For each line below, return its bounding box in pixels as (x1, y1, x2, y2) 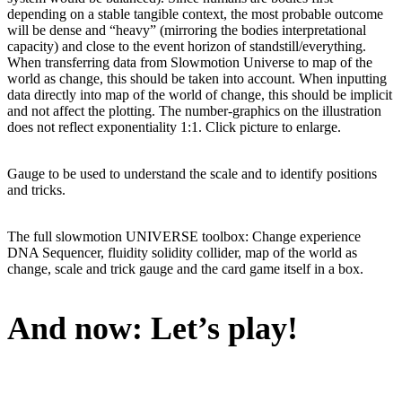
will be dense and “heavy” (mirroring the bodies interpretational (7, 22, 366, 38)
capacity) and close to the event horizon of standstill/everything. (7, 38, 366, 54)
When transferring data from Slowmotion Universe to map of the (7, 54, 372, 70)
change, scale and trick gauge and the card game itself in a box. (7, 260, 363, 276)
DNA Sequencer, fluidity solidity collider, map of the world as (7, 244, 357, 260)
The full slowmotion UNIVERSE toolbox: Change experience (7, 228, 361, 244)
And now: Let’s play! (7, 310, 298, 346)
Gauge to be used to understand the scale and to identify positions (7, 165, 377, 181)
